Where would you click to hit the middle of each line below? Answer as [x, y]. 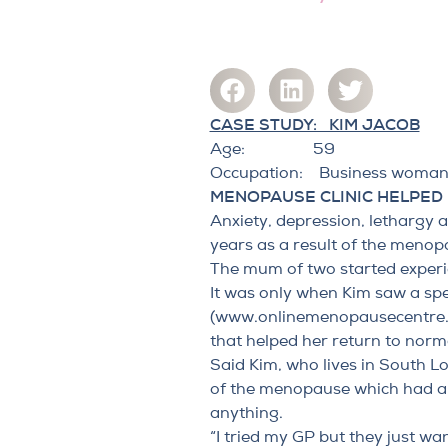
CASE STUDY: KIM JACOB [314, 124]
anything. [246, 412]
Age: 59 [272, 148]
